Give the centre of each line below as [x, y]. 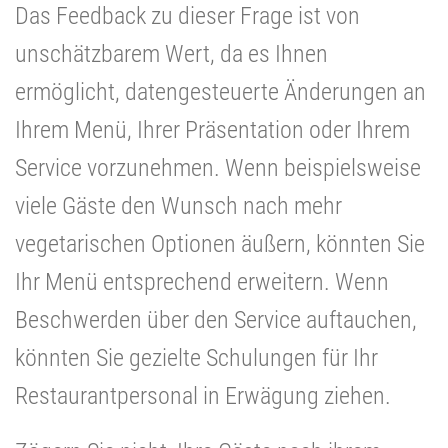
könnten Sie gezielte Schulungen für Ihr [196, 357]
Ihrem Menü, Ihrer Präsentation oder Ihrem [212, 129]
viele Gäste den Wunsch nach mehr [178, 205]
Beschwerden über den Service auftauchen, [216, 319]
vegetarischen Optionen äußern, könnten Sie [220, 243]
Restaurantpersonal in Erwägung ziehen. [203, 395]
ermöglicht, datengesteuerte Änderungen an [220, 91]
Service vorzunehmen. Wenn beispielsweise [218, 167]
